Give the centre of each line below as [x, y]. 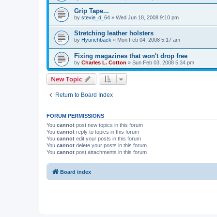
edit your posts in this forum [108, 138]
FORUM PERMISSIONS [75, 116]
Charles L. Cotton [104, 62]
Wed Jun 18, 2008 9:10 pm [147, 17]
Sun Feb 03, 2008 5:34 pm [163, 62]
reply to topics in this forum [107, 132]
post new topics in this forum [109, 125]
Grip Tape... [92, 11]
